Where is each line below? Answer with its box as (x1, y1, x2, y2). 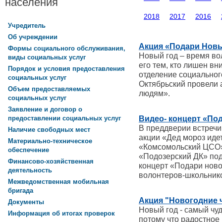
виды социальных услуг (8, 54, 86, 62)
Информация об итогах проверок (8, 210, 115, 218)
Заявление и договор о (8, 106, 82, 113)
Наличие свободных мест (8, 126, 90, 134)
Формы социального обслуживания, (8, 45, 125, 53)
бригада (8, 187, 33, 195)
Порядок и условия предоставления (8, 65, 125, 73)
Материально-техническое (8, 137, 92, 145)
